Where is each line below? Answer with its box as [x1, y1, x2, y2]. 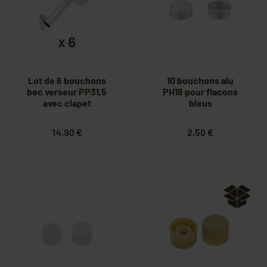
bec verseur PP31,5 [27, 86, 107, 98]
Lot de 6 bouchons [27, 74, 106, 86]
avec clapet [42, 97, 91, 109]
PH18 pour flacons [163, 86, 238, 98]
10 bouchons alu [167, 74, 234, 86]
